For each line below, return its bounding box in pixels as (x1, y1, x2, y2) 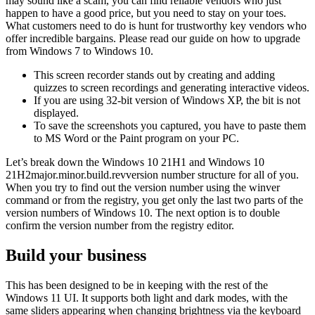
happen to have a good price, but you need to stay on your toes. (6, 6, 286, 19)
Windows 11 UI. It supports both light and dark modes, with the (6, 291, 288, 304)
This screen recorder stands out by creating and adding (34, 68, 275, 81)
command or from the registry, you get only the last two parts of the (6, 193, 303, 206)
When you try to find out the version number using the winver (6, 181, 280, 193)
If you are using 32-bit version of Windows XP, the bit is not (34, 94, 300, 106)
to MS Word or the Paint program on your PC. (34, 131, 239, 144)
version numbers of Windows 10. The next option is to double (6, 206, 280, 219)
